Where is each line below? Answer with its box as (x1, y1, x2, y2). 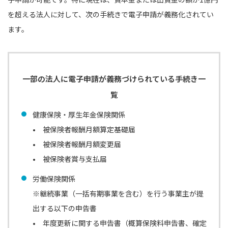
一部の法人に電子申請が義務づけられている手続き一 (22, 73, 206, 84)
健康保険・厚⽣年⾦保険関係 (33, 109, 125, 120)
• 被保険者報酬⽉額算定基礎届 (33, 124, 135, 134)
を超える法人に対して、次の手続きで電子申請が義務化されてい (8, 9, 214, 19)
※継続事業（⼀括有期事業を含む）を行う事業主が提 (33, 188, 204, 198)
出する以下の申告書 (33, 203, 97, 213)
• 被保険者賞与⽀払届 (33, 153, 107, 164)
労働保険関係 (33, 173, 75, 184)
